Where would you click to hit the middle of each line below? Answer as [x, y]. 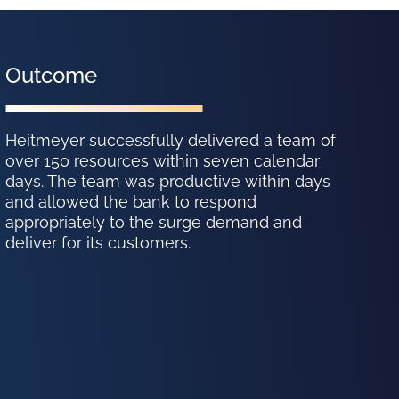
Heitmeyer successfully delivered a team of [171, 141]
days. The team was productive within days [168, 182]
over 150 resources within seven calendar [163, 161]
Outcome [52, 76]
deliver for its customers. [98, 243]
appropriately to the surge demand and [154, 223]
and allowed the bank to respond [131, 202]
